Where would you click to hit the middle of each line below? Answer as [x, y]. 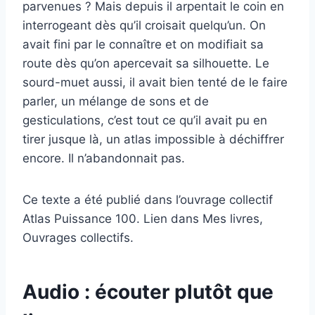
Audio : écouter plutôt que [148, 292]
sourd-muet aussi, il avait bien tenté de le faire [155, 83]
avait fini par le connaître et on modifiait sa [143, 45]
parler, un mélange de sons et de [116, 102]
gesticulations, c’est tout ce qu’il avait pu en [145, 121]
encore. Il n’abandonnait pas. [104, 159]
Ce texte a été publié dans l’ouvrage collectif [148, 200]
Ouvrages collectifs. [78, 238]
